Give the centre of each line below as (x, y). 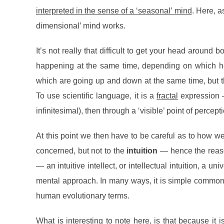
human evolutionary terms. (83, 196)
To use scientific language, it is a (96, 96)
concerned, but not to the (81, 151)
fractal (167, 96)
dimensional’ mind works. (81, 26)
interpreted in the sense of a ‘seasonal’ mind (114, 11)
